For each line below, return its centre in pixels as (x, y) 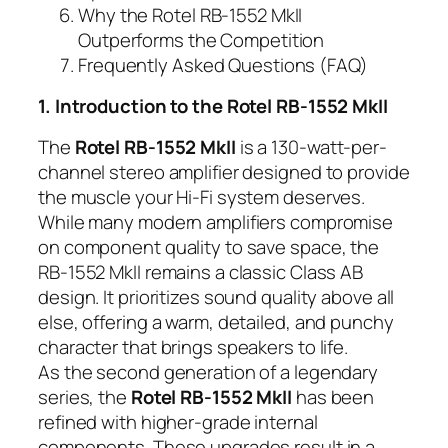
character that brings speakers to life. (193, 346)
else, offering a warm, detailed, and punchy (216, 321)
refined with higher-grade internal (178, 421)
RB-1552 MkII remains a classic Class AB (201, 271)
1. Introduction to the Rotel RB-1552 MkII (213, 106)
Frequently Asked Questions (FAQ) (223, 64)
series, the (84, 396)
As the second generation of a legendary (208, 371)
